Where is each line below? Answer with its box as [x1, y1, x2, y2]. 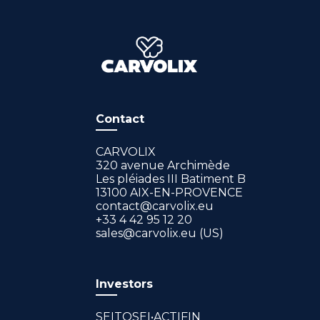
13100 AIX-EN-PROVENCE [96, 186, 244, 200]
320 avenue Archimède [96, 159, 231, 173]
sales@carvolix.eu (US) [96, 226, 224, 241]
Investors [96, 276, 154, 291]
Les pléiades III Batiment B [96, 172, 246, 186]
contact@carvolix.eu [96, 199, 214, 214]
